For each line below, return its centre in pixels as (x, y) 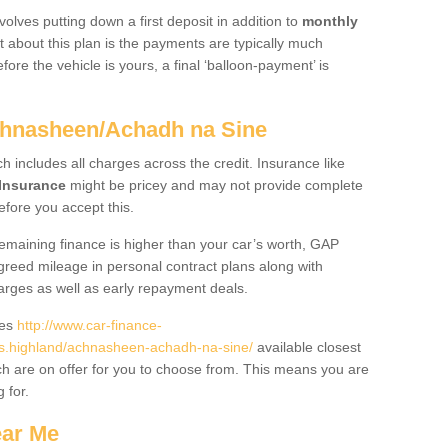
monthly (328, 21)
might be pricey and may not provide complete (214, 185)
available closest (307, 347)
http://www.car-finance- (89, 325)
